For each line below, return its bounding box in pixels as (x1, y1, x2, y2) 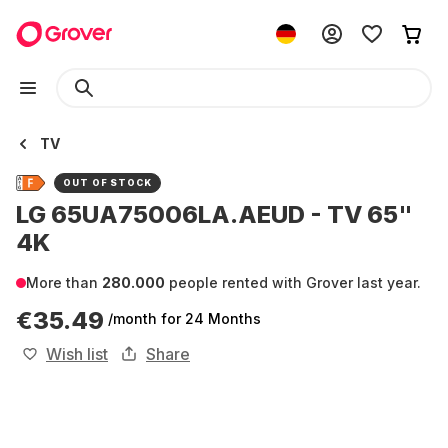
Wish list (46, 344, 108, 364)
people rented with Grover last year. (165, 274, 421, 291)
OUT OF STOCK (63, 177, 152, 188)
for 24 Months (161, 310, 261, 327)
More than (26, 274, 102, 291)
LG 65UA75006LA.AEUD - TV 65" (16, 200, 413, 229)
